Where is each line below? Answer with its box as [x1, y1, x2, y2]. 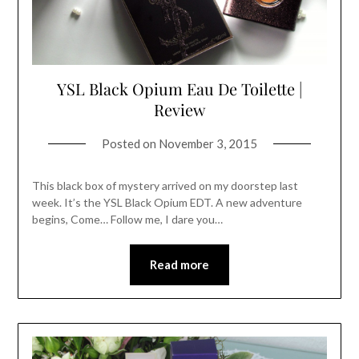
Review [154, 99, 205, 121]
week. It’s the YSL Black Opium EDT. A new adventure [31, 196, 302, 210]
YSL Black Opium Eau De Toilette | [57, 78, 302, 100]
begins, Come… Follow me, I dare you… [31, 212, 223, 227]
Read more [150, 257, 209, 272]
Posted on [102, 136, 159, 151]
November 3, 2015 [159, 136, 257, 151]
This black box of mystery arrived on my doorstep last [31, 179, 298, 193]
